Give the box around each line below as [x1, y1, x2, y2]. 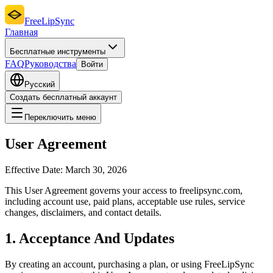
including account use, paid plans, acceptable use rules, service [5, 196, 245, 207]
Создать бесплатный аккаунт [10, 93, 117, 102]
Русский [24, 80, 55, 89]
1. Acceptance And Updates [5, 230, 174, 246]
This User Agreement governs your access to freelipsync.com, [5, 185, 243, 196]
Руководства [24, 58, 76, 69]
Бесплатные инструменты [10, 47, 105, 56]
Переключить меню [24, 113, 96, 122]
